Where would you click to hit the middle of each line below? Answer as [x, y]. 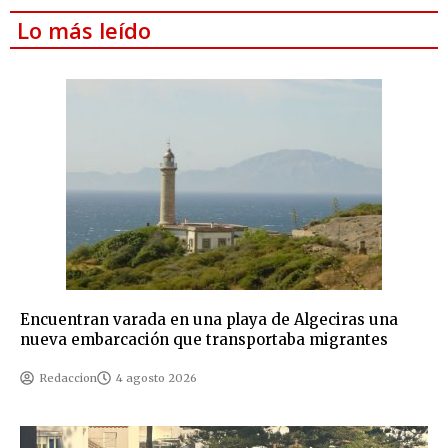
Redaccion [68, 377]
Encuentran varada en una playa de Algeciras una [209, 319]
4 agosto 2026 [156, 377]
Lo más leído [84, 29]
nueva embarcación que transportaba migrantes [204, 339]
